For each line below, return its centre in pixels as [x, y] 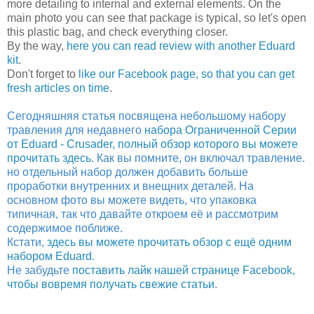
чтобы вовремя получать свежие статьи [111, 284]
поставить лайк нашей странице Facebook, [184, 270]
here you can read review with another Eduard [181, 46]
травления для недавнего [76, 130]
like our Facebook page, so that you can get [186, 74]
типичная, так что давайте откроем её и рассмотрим [143, 214]
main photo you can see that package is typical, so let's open [157, 18]
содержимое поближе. [65, 228]
